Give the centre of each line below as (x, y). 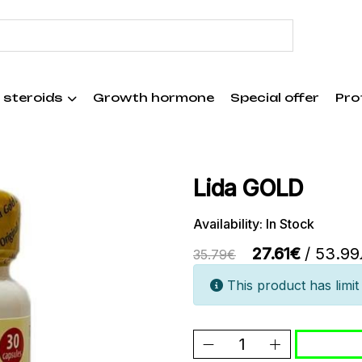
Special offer (275, 98)
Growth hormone (154, 98)
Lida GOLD (248, 189)
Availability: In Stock (254, 224)
